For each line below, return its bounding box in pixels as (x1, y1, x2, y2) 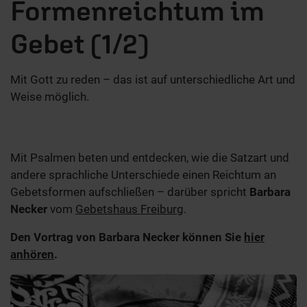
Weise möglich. (10, 90, 89, 104)
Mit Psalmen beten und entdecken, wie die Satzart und (10, 151, 289, 165)
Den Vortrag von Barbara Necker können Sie (10, 230, 244, 245)
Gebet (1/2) (10, 27, 149, 60)
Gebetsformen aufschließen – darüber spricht (10, 185, 249, 199)
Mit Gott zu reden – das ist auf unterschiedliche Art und (10, 73, 295, 87)
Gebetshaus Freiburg (75, 202, 184, 217)
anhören (10, 247, 54, 262)
